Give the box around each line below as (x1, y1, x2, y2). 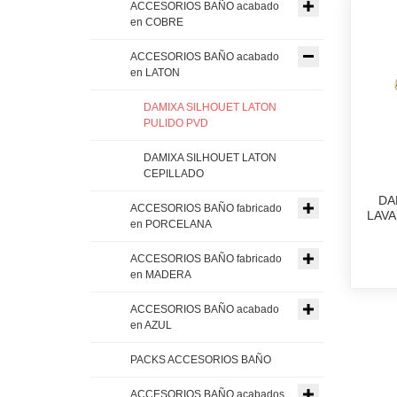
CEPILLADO (144, 167, 204, 180)
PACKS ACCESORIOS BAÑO (130, 353, 271, 366)
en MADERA (130, 268, 191, 281)
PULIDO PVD (144, 116, 208, 129)
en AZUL (130, 318, 172, 331)
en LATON (130, 66, 180, 79)
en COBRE (130, 15, 183, 28)
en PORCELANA (130, 217, 212, 230)
